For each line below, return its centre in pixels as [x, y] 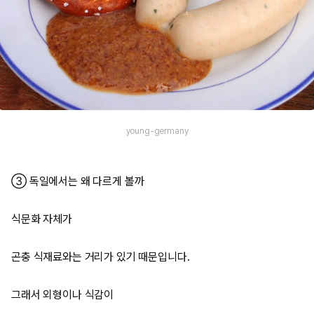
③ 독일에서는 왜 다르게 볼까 [78, 181]
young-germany [157, 131]
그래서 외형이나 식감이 [63, 295]
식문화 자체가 [42, 219]
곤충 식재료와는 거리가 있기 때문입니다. [101, 257]
